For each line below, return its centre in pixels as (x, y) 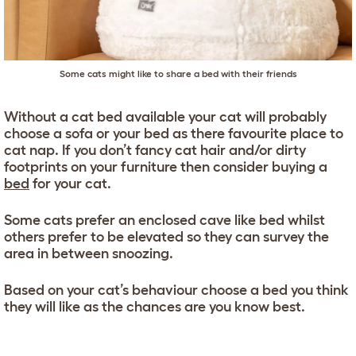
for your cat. (70, 183)
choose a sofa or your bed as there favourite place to (174, 133)
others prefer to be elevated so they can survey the (166, 236)
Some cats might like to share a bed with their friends (178, 73)
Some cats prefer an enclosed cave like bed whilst (164, 220)
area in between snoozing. (89, 253)
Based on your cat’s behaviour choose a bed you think (176, 290)
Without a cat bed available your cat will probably (165, 116)
